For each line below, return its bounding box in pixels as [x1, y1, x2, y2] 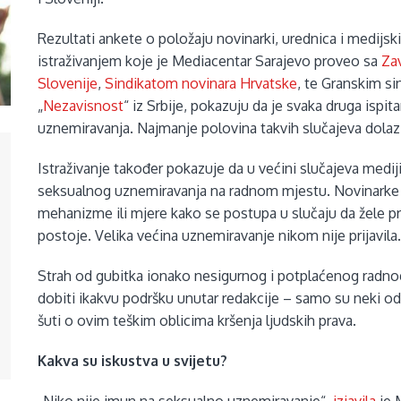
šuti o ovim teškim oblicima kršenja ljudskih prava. [38, 311, 357, 330]
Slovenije [38, 74, 98, 93]
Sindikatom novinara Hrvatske [105, 74, 298, 93]
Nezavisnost [43, 97, 124, 115]
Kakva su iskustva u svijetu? [38, 352, 228, 371]
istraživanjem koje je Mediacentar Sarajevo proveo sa [38, 52, 382, 71]
